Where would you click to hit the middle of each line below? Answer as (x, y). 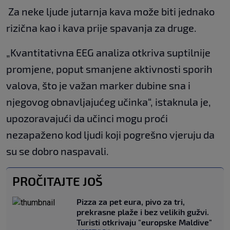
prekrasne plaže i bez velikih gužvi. (143, 212)
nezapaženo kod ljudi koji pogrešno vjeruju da (110, 135)
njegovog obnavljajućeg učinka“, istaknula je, (109, 102)
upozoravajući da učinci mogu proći (87, 118)
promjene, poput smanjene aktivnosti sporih (109, 69)
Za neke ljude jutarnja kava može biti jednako (110, 12)
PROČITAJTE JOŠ (57, 181)
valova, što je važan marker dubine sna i (98, 85)
